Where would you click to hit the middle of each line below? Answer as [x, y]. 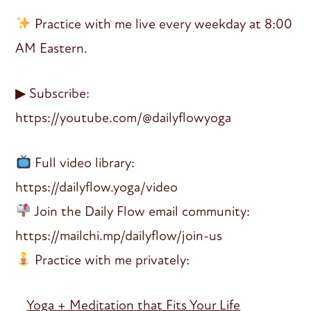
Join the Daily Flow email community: [141, 211]
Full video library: [83, 162]
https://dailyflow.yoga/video [97, 187]
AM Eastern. [52, 48]
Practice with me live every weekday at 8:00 [162, 24]
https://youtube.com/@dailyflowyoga [124, 117]
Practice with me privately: [111, 260]
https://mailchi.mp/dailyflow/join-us [119, 235]
